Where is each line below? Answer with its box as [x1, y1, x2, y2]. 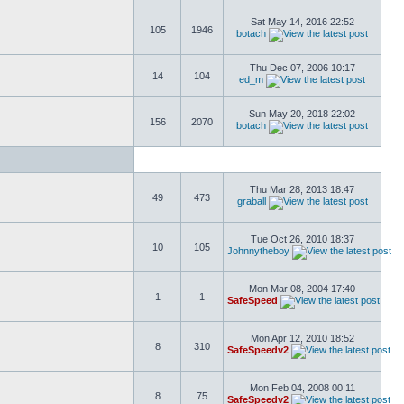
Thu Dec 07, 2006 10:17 [249, 62, 355, 73]
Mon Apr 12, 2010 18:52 [250, 333, 354, 344]
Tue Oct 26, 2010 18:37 [250, 234, 354, 244]
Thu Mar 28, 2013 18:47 [250, 184, 354, 195]
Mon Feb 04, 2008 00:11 [249, 382, 355, 393]
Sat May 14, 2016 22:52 [250, 16, 354, 27]
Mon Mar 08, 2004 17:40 [249, 283, 355, 294]
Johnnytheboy [227, 245, 289, 256]
